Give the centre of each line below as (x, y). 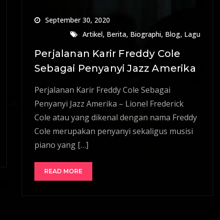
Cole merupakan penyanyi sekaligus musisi (114, 131)
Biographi (146, 34)
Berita (116, 34)
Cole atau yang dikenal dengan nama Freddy (116, 117)
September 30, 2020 (78, 20)
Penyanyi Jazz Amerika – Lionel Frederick (109, 103)
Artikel (93, 34)
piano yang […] (61, 145)
